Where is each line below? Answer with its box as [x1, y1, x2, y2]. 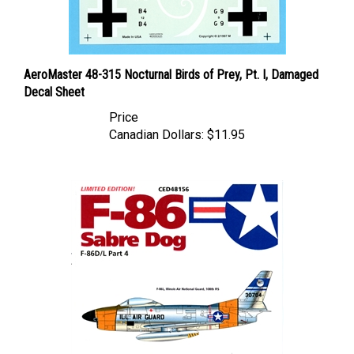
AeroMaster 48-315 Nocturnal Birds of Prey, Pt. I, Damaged [24, 53, 318, 69]
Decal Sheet [24, 70, 85, 86]
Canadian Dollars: [109, 113, 204, 129]
